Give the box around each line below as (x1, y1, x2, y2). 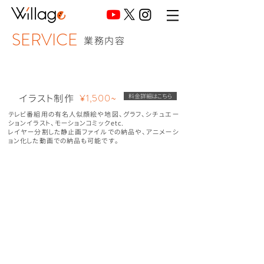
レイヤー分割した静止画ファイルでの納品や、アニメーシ (8, 127, 179, 137)
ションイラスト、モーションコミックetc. (8, 118, 124, 128)
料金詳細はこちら (128, 92, 172, 100)
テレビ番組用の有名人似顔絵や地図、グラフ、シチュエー (8, 110, 179, 119)
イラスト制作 (19, 92, 75, 105)
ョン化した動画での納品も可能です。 (8, 136, 119, 146)
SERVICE (12, 28, 78, 52)
